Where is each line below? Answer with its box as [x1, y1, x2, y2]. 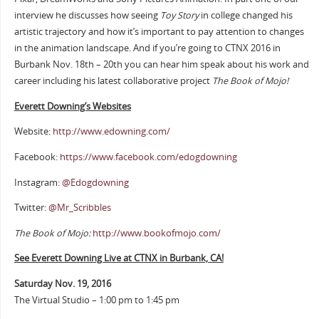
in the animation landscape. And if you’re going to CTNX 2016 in [14, 42, 281, 55]
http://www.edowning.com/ [52, 125, 170, 138]
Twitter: [14, 202, 48, 214]
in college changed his [198, 9, 293, 22]
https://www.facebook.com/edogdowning [59, 151, 237, 164]
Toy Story [159, 9, 199, 22]
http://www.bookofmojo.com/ [92, 226, 221, 239]
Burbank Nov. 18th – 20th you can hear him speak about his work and [14, 58, 309, 71]
